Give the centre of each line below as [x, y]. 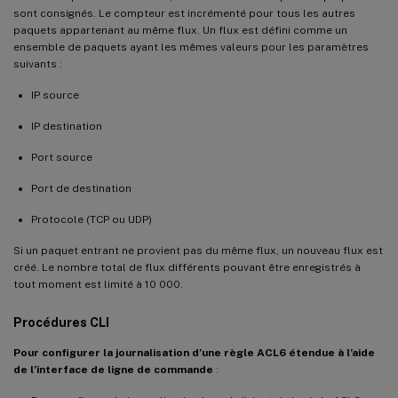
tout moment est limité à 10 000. [98, 284]
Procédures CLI [61, 322]
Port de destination [81, 188]
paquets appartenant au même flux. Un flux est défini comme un [180, 30]
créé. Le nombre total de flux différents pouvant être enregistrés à [187, 267]
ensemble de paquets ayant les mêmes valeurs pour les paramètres [191, 47]
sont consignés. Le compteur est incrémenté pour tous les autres [184, 13]
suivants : [38, 64]
